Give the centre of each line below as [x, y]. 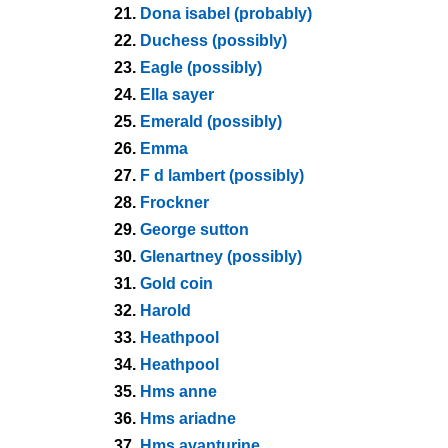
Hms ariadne [188, 418]
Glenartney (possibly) [221, 256]
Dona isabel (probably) [226, 13]
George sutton [194, 229]
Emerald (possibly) [211, 121]
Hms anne [178, 391]
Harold [165, 310]
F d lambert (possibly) [222, 175]
